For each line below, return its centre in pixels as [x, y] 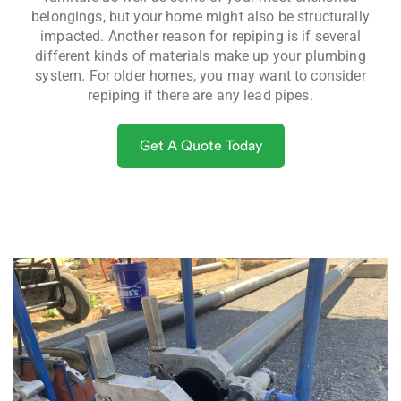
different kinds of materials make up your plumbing [200, 55]
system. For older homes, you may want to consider [200, 75]
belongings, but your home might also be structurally [200, 16]
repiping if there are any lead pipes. [200, 95]
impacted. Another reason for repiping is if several [200, 36]
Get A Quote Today [200, 145]
